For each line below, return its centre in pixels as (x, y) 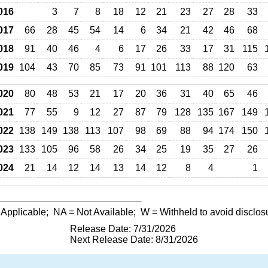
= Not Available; (103, 212)
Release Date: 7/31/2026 (123, 229)
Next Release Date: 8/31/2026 (134, 240)
